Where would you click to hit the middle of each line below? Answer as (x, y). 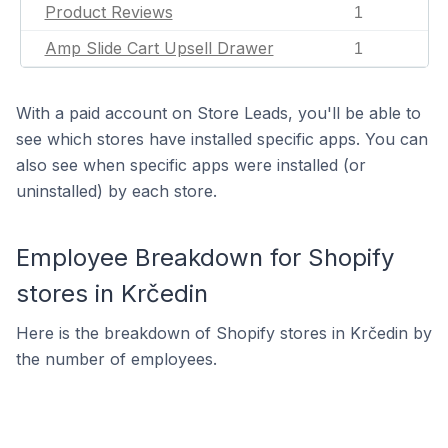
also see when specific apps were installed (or (191, 165)
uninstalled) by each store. (116, 191)
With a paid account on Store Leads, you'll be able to (218, 113)
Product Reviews (108, 12)
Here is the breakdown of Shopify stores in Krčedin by (224, 333)
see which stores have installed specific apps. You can (222, 139)
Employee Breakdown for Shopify (205, 257)
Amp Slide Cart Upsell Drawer (159, 48)
